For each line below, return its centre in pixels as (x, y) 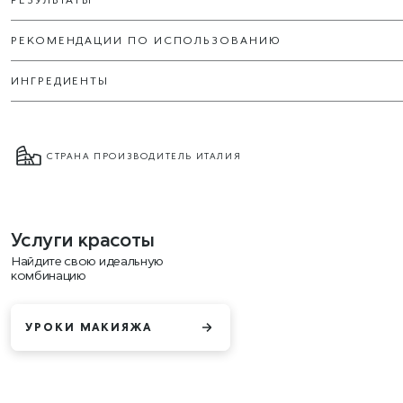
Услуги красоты (83, 239)
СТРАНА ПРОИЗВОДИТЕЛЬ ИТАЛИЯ (144, 156)
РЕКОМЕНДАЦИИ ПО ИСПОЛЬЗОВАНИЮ (146, 40)
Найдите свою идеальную (87, 260)
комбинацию (49, 275)
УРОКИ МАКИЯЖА (89, 327)
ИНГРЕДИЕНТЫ (60, 81)
